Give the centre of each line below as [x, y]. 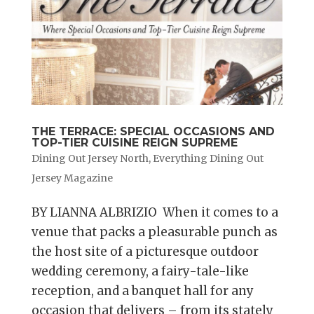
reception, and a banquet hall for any [142, 291]
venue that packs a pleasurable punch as [154, 232]
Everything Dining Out [208, 159]
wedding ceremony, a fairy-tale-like [140, 272]
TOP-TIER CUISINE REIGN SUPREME [134, 143]
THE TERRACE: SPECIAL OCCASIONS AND [153, 132]
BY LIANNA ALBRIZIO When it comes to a [155, 213]
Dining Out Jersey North [90, 159]
